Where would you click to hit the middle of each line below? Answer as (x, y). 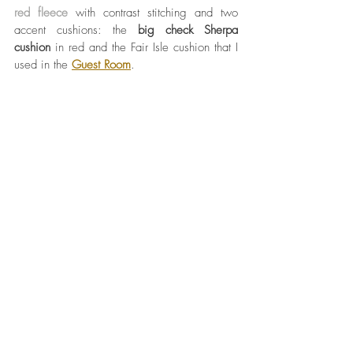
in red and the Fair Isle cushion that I (144, 48)
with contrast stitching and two (153, 13)
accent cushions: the (76, 30)
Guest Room (101, 65)
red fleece (41, 13)
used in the (43, 65)
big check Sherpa (188, 30)
